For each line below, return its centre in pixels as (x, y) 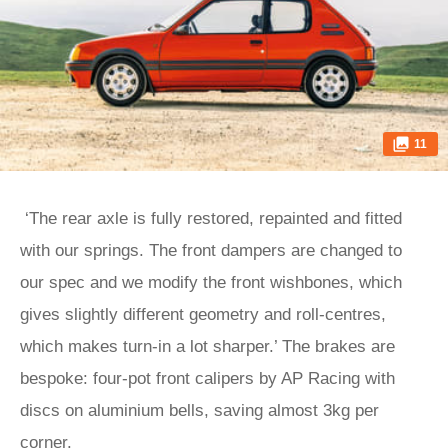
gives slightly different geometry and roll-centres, (203, 314)
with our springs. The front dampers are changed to (211, 250)
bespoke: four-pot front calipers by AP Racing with (207, 378)
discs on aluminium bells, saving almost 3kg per (199, 410)
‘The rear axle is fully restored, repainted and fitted (211, 218)
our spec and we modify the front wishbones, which (211, 282)
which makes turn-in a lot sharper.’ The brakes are (207, 346)
